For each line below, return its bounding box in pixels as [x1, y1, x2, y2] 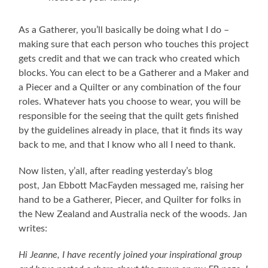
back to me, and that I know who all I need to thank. [19, 139, 236, 150]
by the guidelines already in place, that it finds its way [19, 125, 243, 135]
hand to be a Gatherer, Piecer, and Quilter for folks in [19, 194, 242, 205]
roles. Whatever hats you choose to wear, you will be [19, 96, 241, 106]
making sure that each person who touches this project [19, 39, 249, 49]
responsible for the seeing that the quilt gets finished [19, 111, 239, 121]
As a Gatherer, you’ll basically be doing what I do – [19, 25, 230, 35]
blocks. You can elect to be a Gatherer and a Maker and [19, 68, 249, 78]
